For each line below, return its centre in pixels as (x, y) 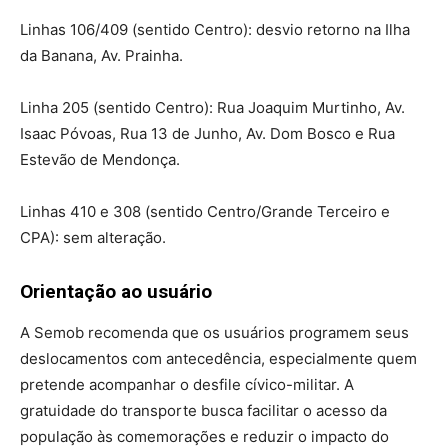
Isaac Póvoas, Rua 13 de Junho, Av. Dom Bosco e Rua (207, 134)
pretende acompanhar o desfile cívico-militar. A (187, 385)
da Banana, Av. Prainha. (101, 56)
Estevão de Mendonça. (100, 160)
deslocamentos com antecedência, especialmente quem (218, 359)
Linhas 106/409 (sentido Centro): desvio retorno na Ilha (215, 30)
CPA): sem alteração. (93, 238)
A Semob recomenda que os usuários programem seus (214, 333)
